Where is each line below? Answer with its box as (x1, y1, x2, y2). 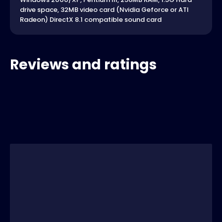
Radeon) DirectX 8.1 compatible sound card (20, 15, 162, 25)
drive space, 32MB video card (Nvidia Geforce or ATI (20, 5, 189, 15)
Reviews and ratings (10, 55, 157, 75)
